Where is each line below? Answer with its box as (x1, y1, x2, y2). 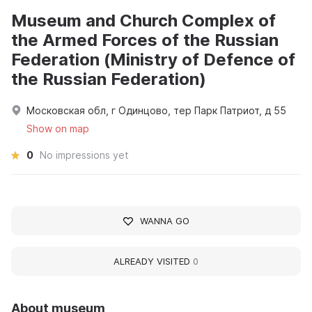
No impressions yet (40, 149, 129, 162)
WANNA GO (139, 215, 189, 227)
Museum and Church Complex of (11, 10, 276, 31)
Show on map (26, 123, 89, 135)
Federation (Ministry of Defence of (11, 49, 295, 70)
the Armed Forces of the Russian (11, 30, 279, 51)
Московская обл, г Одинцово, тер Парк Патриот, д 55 (26, 104, 286, 117)
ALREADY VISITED (114, 256, 193, 267)
